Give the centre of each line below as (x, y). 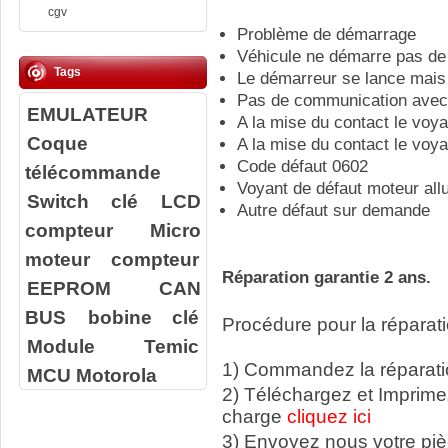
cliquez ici (329, 417)
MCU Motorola (91, 375)
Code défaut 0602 (302, 167)
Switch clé (82, 201)
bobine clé (143, 317)
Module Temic (113, 346)
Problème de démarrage (326, 35)
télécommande (93, 172)
